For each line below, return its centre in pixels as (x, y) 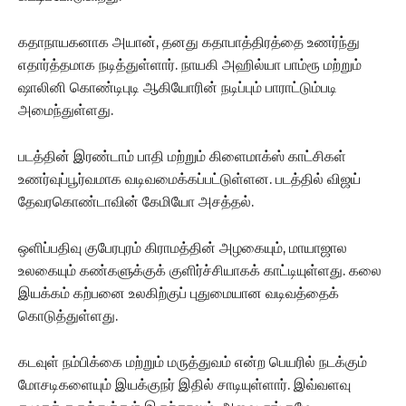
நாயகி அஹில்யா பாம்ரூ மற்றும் (271, 64)
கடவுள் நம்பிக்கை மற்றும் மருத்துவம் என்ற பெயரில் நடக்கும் (193, 362)
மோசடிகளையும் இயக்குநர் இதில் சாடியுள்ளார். (156, 384)
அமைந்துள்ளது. (66, 110)
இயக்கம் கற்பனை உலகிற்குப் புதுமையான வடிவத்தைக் (179, 293)
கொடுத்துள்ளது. (68, 315)
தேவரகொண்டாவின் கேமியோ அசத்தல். (136, 201)
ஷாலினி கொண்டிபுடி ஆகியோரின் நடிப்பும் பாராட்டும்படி (178, 87)
